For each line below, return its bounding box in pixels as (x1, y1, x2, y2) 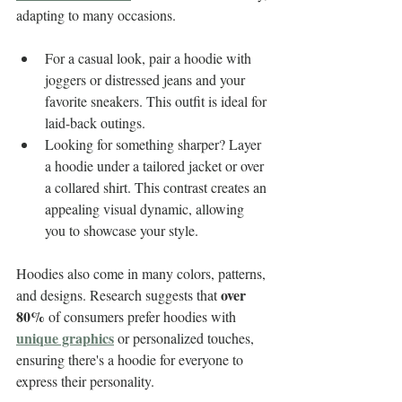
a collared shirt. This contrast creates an (45, 177, 270, 197)
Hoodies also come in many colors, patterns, (16, 263, 269, 283)
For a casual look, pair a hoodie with (45, 48, 255, 67)
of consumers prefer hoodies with (45, 306, 240, 326)
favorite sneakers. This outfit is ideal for (45, 91, 270, 110)
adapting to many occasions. (16, 4, 179, 24)
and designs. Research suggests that (16, 284, 221, 304)
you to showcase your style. (45, 220, 202, 240)
